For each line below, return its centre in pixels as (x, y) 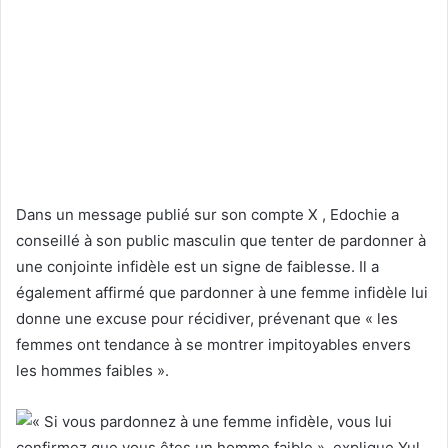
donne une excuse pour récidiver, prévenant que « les (207, 319)
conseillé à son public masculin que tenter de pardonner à (221, 241)
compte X (284, 215)
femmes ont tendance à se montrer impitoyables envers (213, 345)
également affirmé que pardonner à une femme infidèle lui (222, 293)
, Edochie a (358, 215)
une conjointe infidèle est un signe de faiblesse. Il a (197, 267)
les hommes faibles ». (92, 371)
